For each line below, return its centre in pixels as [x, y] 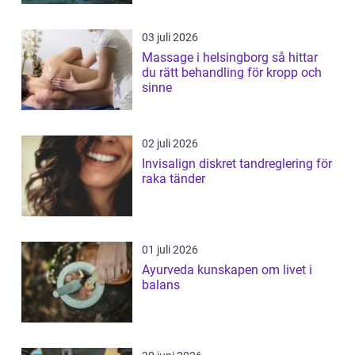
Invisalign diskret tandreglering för [170, 164]
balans [161, 285]
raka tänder [174, 179]
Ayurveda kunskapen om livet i [170, 270]
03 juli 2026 [170, 38]
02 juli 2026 [170, 144]
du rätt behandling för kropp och [232, 73]
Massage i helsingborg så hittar [207, 58]
